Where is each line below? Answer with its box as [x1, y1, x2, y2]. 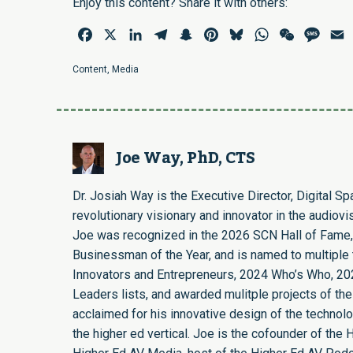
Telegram [170, 26, 221, 42]
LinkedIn [145, 26, 192, 42]
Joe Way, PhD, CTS [116, 142, 255, 174]
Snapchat [195, 26, 246, 42]
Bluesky [246, 26, 290, 42]
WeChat [296, 26, 339, 42]
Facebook [95, 26, 149, 42]
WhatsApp [271, 26, 328, 42]
